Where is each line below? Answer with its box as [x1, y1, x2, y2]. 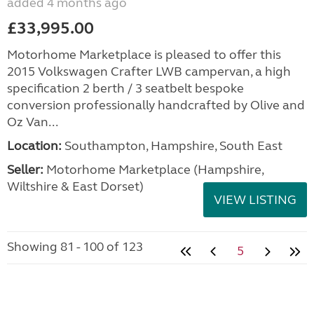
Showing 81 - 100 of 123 [7, 239, 143, 254]
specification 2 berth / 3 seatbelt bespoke [7, 81, 244, 96]
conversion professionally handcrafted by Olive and [7, 97, 305, 113]
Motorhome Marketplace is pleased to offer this [7, 47, 281, 62]
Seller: [7, 162, 43, 177]
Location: [7, 138, 62, 153]
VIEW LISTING [214, 192, 296, 207]
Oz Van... [7, 114, 58, 130]
